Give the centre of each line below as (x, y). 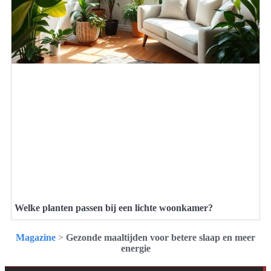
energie (135, 248)
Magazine (36, 237)
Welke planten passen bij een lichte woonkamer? (114, 207)
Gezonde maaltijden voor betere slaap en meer (161, 237)
